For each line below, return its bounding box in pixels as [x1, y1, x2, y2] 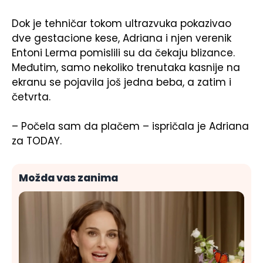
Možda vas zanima [19, 170, 118, 185]
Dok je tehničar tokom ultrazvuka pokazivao [12, 16, 231, 31]
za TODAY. [12, 134, 62, 148]
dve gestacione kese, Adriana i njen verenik [12, 31, 231, 45]
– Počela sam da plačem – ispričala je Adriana [12, 119, 249, 133]
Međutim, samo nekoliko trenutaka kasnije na [12, 60, 240, 75]
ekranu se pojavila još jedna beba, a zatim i [12, 75, 231, 89]
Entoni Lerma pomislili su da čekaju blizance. [12, 45, 235, 60]
